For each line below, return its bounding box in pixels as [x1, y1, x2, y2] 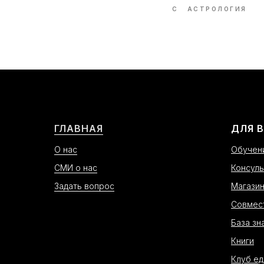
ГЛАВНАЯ [54, 123, 103, 134]
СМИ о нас [54, 163, 97, 173]
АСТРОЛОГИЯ [187, 5, 247, 12]
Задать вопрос [54, 181, 114, 191]
